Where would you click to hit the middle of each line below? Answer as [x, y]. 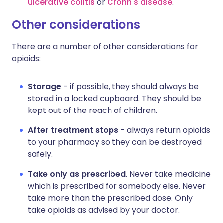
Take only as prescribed [77, 174]
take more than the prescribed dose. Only [110, 198]
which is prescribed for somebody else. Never [117, 186]
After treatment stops [73, 130]
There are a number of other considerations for [105, 47]
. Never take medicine [168, 174]
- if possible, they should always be [130, 87]
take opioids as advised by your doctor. [104, 210]
